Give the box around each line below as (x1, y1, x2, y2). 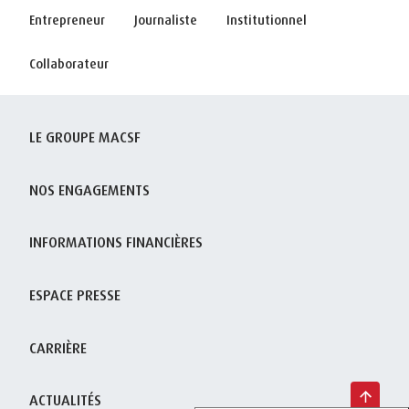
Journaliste (134, 12, 197, 27)
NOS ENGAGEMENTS (29, 180, 150, 199)
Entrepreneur (29, 12, 105, 27)
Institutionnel (226, 12, 307, 27)
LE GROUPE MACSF (29, 128, 141, 146)
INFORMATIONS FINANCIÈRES (29, 233, 203, 252)
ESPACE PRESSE (29, 286, 121, 305)
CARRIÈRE (29, 338, 87, 357)
